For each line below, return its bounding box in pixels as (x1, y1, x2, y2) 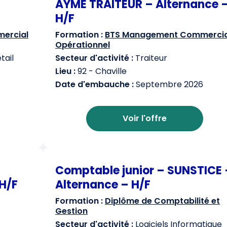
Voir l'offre (123, 112, 167, 124)
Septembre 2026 (134, 79, 203, 90)
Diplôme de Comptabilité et (105, 195, 220, 207)
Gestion (55, 205, 88, 217)
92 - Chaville (75, 65, 127, 77)
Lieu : (55, 65, 75, 77)
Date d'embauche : (55, 79, 134, 90)
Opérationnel (55, 39, 110, 51)
